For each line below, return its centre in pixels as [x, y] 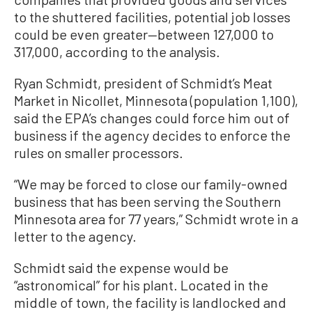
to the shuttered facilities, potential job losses [152, 16]
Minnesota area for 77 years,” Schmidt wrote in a [156, 218]
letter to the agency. [75, 236]
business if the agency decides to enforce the [152, 135]
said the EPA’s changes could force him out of [152, 117]
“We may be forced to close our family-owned [151, 184]
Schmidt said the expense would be [121, 267]
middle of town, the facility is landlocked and [150, 302]
